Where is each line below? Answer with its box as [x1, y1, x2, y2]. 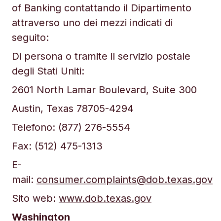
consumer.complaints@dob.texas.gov [37, 174, 213, 185]
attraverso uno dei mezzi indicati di [12, 17, 173, 29]
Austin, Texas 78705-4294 [12, 103, 134, 114]
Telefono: [12, 121, 55, 133]
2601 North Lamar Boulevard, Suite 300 [12, 84, 197, 96]
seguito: [12, 32, 49, 43]
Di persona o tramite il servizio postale [12, 50, 190, 62]
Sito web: [12, 192, 56, 204]
